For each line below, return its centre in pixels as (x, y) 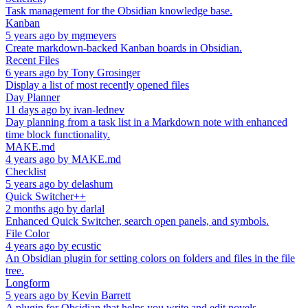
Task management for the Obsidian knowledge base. (119, 10)
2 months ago (35, 208)
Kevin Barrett (101, 295)
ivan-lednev (99, 109)
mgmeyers (94, 35)
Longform (27, 283)
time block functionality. (58, 134)
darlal (92, 208)
